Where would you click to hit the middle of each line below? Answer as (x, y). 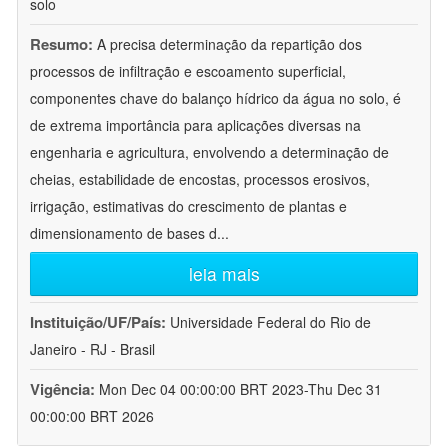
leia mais (224, 274)
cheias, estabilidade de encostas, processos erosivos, (200, 179)
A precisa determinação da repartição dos (229, 44)
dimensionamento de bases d (123, 233)
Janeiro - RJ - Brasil (92, 349)
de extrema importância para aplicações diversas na (195, 125)
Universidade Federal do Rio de (270, 322)
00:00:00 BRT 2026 (92, 416)
